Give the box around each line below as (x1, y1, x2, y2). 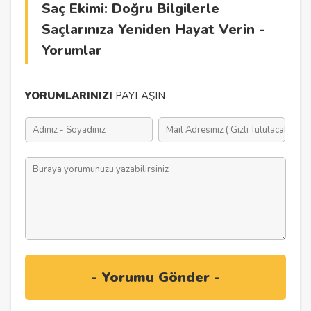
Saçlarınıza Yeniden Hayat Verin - (42, 20, 266, 40)
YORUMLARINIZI (25, 89, 113, 103)
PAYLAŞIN (112, 89, 166, 103)
